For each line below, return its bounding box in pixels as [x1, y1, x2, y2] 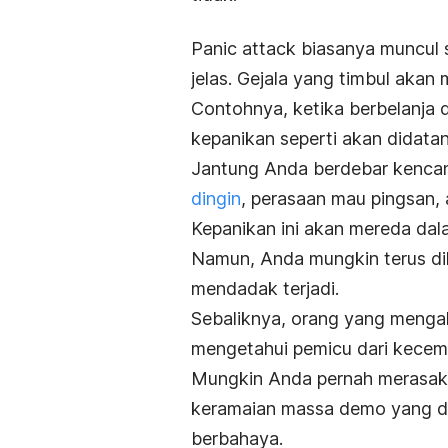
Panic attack [191, 38, 301, 59]
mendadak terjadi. [191, 278, 339, 299]
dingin [191, 188, 241, 209]
